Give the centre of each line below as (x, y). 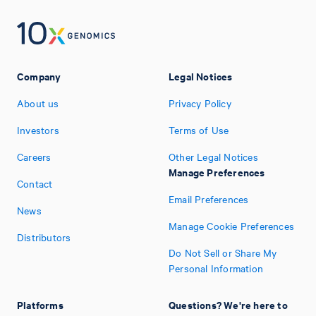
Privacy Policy (200, 103)
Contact (35, 183)
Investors (38, 130)
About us (38, 103)
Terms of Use (199, 130)
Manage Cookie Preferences (231, 226)
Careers (34, 157)
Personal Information (216, 268)
